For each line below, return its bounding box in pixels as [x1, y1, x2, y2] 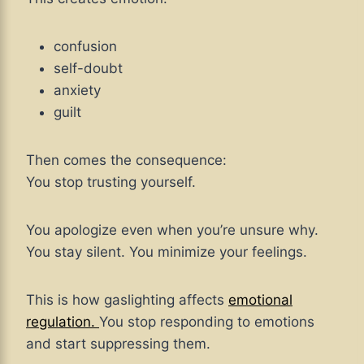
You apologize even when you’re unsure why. [26, 222, 318, 239]
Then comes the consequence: [26, 152, 227, 169]
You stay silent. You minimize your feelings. [26, 244, 307, 261]
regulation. [26, 314, 99, 331]
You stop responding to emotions [99, 314, 314, 331]
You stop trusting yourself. [26, 174, 196, 191]
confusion [54, 38, 117, 55]
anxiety [54, 82, 101, 99]
